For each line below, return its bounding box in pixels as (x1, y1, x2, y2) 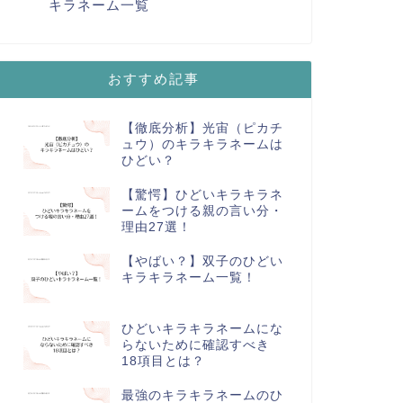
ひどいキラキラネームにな (121, 321, 283, 336)
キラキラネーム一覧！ (121, 271, 256, 285)
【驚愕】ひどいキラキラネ (121, 188, 283, 202)
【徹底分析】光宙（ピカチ (121, 121, 283, 135)
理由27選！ (121, 220, 192, 235)
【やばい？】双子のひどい (121, 255, 283, 269)
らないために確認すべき (121, 337, 270, 352)
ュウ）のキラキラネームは (121, 137, 283, 151)
